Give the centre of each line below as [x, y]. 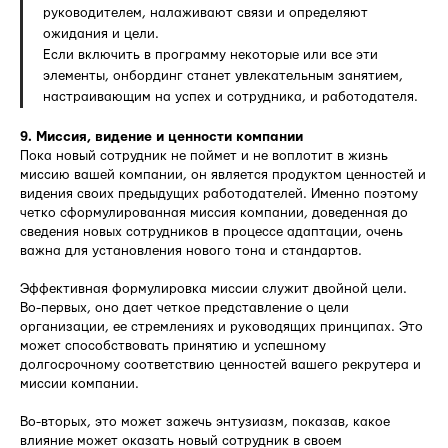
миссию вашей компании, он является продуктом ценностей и [223, 174]
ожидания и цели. [101, 33]
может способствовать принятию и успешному [173, 345]
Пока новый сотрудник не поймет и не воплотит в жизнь [204, 155]
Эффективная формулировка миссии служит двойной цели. [213, 288]
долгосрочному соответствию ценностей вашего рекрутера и [220, 364]
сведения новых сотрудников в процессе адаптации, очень [211, 231]
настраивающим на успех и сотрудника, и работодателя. [230, 96]
